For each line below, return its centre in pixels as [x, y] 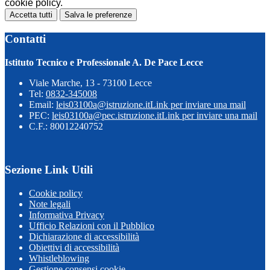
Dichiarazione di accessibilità [84, 237]
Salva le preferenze [98, 15]
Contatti [25, 39]
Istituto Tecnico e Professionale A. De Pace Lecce [104, 62]
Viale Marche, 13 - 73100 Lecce [90, 83]
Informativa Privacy [67, 215]
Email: [42, 104]
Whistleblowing [59, 258]
